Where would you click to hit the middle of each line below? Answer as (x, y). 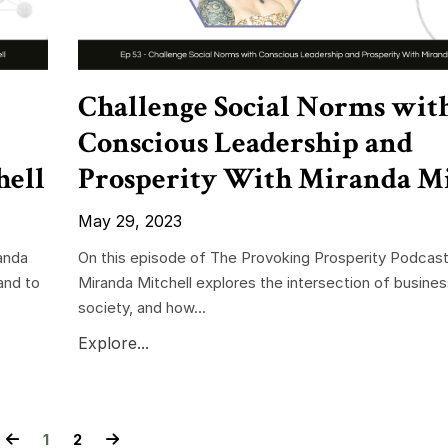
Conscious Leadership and (245, 144)
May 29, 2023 (129, 221)
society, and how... (141, 308)
